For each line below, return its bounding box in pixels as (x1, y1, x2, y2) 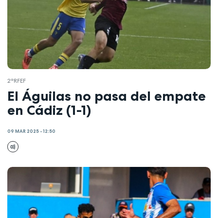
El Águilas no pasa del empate (7, 87, 206, 104)
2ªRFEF (7, 77, 26, 85)
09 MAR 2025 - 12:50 (7, 128, 55, 135)
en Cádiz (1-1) (7, 101, 91, 118)
